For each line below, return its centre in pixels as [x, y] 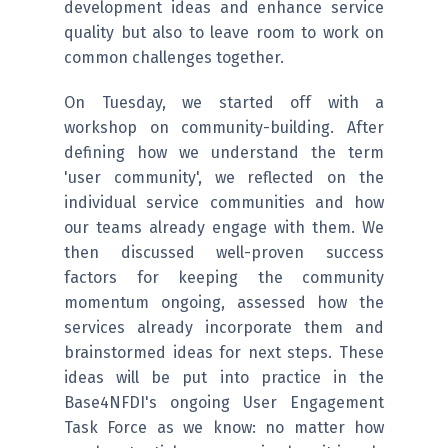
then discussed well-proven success [224, 253]
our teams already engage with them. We [224, 228]
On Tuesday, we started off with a [224, 103]
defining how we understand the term [224, 153]
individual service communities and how [224, 203]
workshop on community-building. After [224, 128]
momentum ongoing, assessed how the [224, 303]
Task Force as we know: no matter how [224, 428]
